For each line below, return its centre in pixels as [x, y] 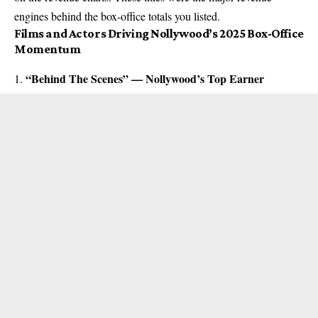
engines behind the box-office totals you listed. [117, 16]
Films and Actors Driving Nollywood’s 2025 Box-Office [159, 33]
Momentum [48, 49]
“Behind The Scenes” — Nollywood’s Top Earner [145, 78]
